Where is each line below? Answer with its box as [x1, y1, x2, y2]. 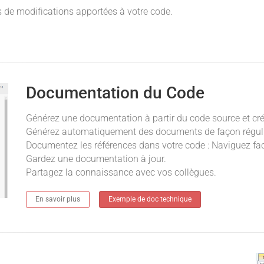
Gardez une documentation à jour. [26, 153, 166, 164]
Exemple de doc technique [108, 194, 192, 203]
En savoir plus [35, 194, 80, 203]
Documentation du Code [26, 82, 204, 103]
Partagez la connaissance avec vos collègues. [26, 166, 216, 178]
